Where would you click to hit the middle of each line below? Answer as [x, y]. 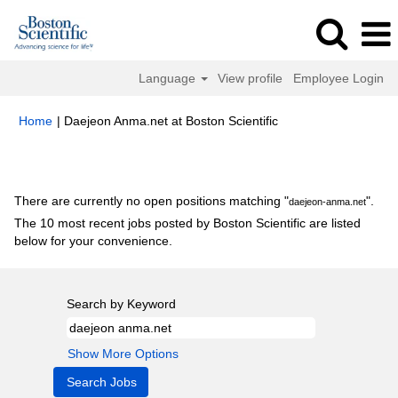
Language [168, 78]
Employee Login [338, 78]
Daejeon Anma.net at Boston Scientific [171, 121]
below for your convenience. [93, 241]
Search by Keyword [121, 304]
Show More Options [123, 354]
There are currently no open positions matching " [151, 201]
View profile [251, 78]
